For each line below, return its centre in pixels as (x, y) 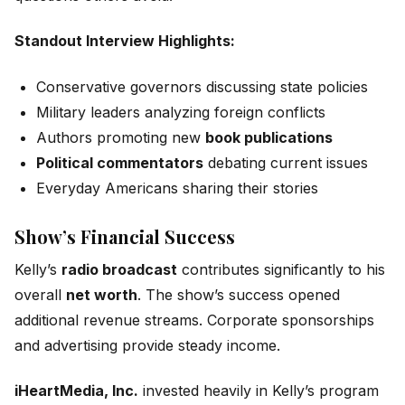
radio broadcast (119, 269)
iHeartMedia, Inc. (76, 391)
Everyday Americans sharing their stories (177, 188)
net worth (102, 294)
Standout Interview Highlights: (125, 41)
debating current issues (286, 162)
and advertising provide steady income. (147, 345)
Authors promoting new (121, 137)
